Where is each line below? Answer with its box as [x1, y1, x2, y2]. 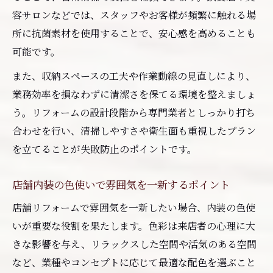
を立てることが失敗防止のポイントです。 [12, 141, 197, 156]
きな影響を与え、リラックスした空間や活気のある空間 [12, 236, 257, 251]
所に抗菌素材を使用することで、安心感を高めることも [12, 26, 256, 40]
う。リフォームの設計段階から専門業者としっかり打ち [12, 105, 255, 119]
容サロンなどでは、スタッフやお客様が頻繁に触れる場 [12, 7, 256, 22]
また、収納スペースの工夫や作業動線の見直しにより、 [12, 68, 255, 83]
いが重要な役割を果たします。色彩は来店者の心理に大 [12, 218, 255, 233]
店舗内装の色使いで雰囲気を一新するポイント [12, 176, 230, 192]
